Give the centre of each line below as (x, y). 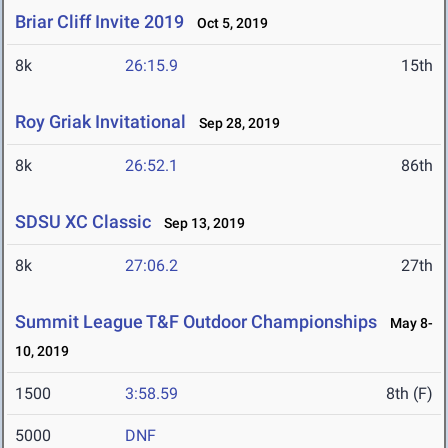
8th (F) (409, 394)
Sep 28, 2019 (235, 123)
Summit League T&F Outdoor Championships (196, 322)
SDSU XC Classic (83, 222)
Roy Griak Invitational (100, 122)
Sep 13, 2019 (200, 223)
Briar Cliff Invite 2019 (99, 22)
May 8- (407, 323)
